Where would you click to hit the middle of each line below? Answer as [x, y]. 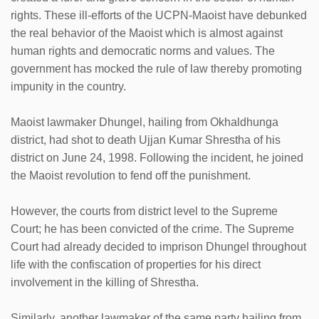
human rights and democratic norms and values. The [143, 51]
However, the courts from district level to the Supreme [144, 211]
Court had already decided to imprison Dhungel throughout [158, 246]
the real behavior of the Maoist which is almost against [147, 33]
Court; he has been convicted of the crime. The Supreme [152, 229]
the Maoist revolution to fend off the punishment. [132, 175]
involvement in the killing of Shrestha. [105, 282]
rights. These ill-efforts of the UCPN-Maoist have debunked [159, 15]
